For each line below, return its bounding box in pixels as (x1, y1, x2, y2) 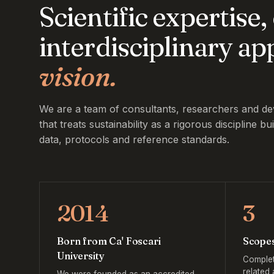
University (57, 250, 105, 262)
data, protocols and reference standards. (39, 133, 229, 146)
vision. (39, 60, 116, 93)
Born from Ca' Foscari (57, 235, 161, 247)
